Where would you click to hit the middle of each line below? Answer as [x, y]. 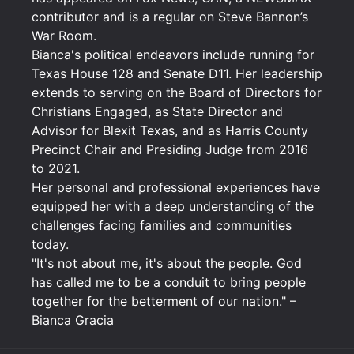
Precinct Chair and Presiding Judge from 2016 [170, 149]
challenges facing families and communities [162, 225]
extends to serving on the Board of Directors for [177, 92]
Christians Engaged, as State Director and [157, 111]
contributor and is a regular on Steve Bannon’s [170, 17]
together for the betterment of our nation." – [164, 301]
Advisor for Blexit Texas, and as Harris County [170, 130]
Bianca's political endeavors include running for [173, 55]
